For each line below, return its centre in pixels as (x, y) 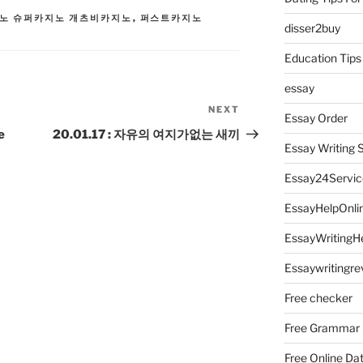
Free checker (318, 298)
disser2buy (312, 28)
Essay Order (316, 118)
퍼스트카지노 (171, 18)
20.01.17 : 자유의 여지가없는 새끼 (147, 135)
